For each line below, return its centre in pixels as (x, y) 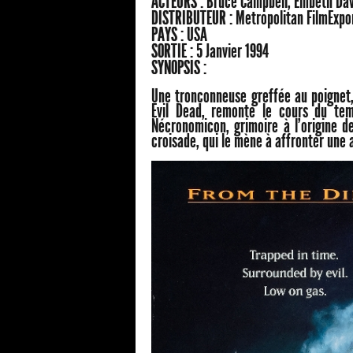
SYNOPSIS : (179, 68)
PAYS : (169, 35)
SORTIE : (174, 52)
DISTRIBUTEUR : (193, 19)
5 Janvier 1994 (232, 52)
